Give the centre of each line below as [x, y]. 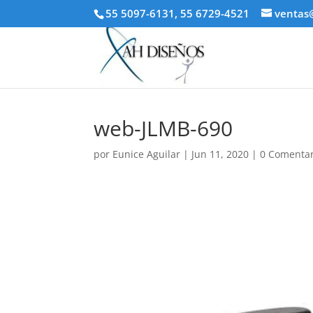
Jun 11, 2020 [220, 154]
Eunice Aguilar [147, 154]
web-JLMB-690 [163, 128]
